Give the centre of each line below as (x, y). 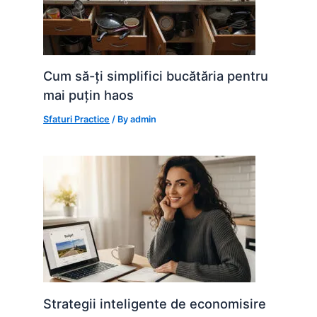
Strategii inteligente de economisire (155, 303)
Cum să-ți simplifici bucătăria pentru (156, 76)
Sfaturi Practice (77, 119)
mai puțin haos (89, 95)
